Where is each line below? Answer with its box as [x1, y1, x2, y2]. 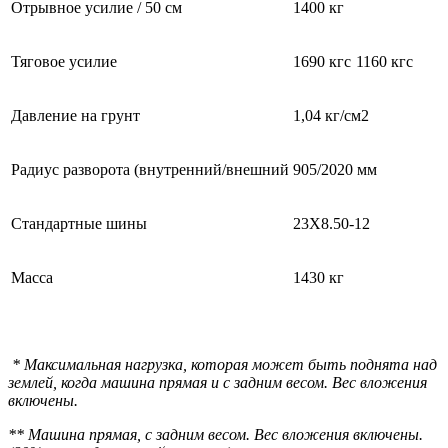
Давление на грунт [11, 106, 140, 124]
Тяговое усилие [11, 52, 117, 70]
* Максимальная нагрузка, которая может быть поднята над [8, 355, 437, 373]
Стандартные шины [11, 214, 147, 232]
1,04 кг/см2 [293, 106, 369, 124]
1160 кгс [356, 52, 413, 70]
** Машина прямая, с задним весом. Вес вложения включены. [8, 425, 423, 443]
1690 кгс [293, 52, 351, 70]
